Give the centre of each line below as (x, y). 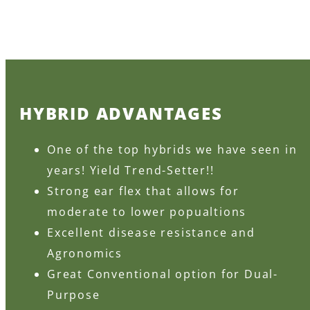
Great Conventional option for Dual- (163, 274)
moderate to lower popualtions (147, 211)
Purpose (74, 294)
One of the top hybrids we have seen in (172, 149)
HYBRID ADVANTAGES (121, 113)
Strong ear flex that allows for (143, 191)
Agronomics (85, 253)
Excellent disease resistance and (151, 232)
